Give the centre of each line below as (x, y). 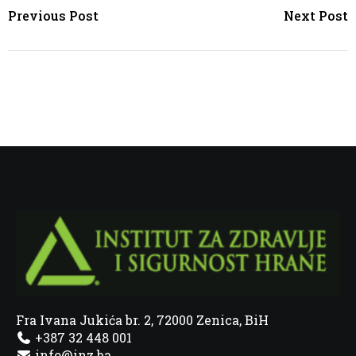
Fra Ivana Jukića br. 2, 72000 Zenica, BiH (142, 320)
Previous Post (53, 15)
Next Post (316, 15)
